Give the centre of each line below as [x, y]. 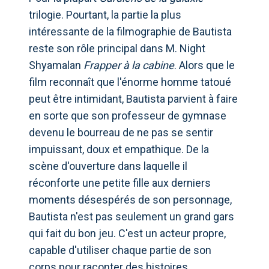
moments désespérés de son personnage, [130, 199]
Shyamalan [56, 65]
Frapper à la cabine [129, 65]
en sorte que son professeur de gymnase [128, 115]
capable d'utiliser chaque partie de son [120, 250]
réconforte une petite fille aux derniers [120, 183]
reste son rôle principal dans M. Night [117, 48]
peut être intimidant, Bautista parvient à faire [133, 98]
